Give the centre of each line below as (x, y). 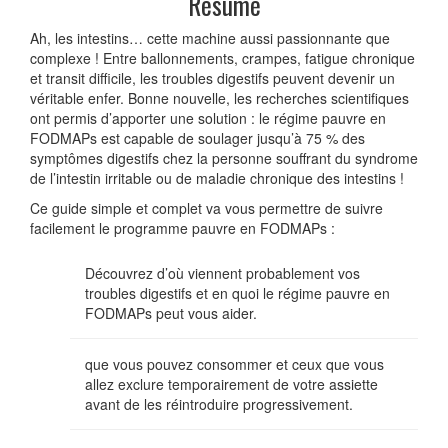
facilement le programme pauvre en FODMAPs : (182, 227)
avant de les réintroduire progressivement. (219, 403)
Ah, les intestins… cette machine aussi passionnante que (210, 37)
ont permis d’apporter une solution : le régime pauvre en (208, 117)
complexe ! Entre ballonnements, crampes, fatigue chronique (222, 57)
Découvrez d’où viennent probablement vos (222, 272)
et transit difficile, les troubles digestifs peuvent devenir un (212, 77)
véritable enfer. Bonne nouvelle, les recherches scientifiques (219, 97)
